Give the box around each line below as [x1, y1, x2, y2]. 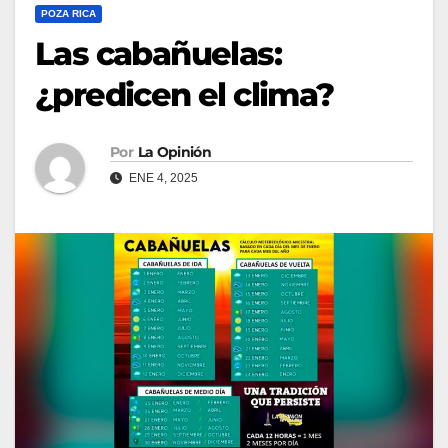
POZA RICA [41, 7, 96, 19]
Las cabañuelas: [35, 33, 281, 73]
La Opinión [137, 142, 211, 161]
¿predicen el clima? [35, 74, 334, 114]
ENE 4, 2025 [126, 170, 198, 185]
